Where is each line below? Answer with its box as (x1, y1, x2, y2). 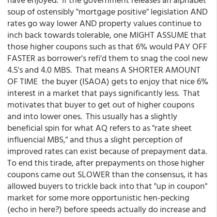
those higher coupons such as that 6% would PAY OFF (7, 40, 207, 53)
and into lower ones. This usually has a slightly (7, 109, 177, 123)
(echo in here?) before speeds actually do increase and (7, 202, 206, 216)
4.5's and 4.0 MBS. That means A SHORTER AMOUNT (7, 63, 201, 76)
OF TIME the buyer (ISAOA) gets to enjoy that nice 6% (7, 75, 208, 88)
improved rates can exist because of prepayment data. (7, 144, 209, 157)
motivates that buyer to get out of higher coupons (7, 98, 194, 111)
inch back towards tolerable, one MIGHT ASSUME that (7, 28, 206, 41)
